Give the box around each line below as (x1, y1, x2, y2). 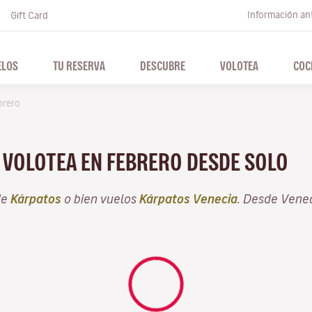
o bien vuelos (61, 192, 139, 205)
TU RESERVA (53, 59, 105, 72)
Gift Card (10, 10, 48, 20)
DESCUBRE (140, 59, 185, 72)
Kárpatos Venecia (139, 192, 237, 205)
